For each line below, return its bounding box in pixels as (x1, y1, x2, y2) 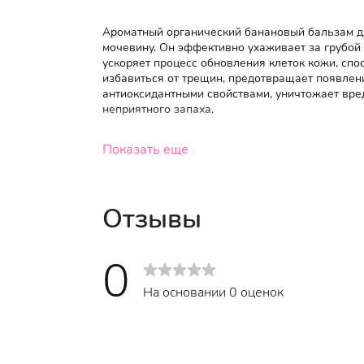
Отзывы (102, 201, 201, 236)
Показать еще (102, 141, 188, 158)
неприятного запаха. (102, 102, 214, 117)
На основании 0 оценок (143, 283, 284, 301)
